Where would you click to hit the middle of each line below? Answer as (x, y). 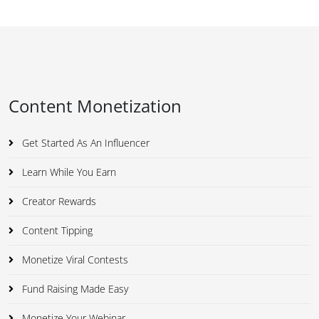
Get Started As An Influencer (84, 143)
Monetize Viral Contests (74, 260)
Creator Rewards (58, 202)
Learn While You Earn (68, 172)
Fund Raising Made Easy (74, 289)
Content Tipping (56, 231)
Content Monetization (95, 106)
